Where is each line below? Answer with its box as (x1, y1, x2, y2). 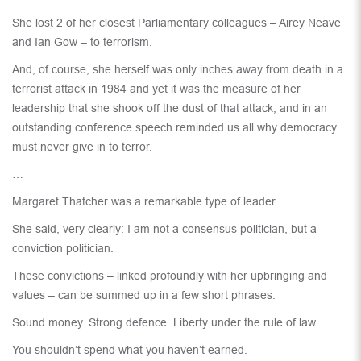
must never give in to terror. (12, 140, 152, 154)
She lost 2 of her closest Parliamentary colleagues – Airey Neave (12, 16, 341, 30)
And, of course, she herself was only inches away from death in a (12, 63, 343, 77)
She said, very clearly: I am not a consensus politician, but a (12, 222, 317, 236)
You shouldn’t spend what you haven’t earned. (12, 343, 247, 357)
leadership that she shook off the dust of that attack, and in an (12, 102, 327, 115)
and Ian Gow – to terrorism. (12, 35, 152, 49)
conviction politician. (12, 242, 114, 255)
